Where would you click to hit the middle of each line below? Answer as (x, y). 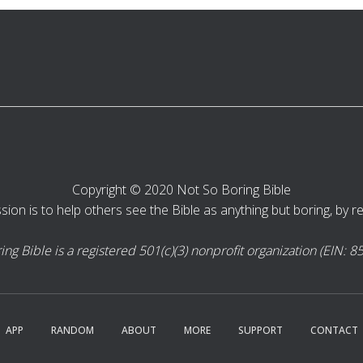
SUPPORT (260, 330)
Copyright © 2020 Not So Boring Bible (181, 190)
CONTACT (334, 330)
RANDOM (72, 330)
